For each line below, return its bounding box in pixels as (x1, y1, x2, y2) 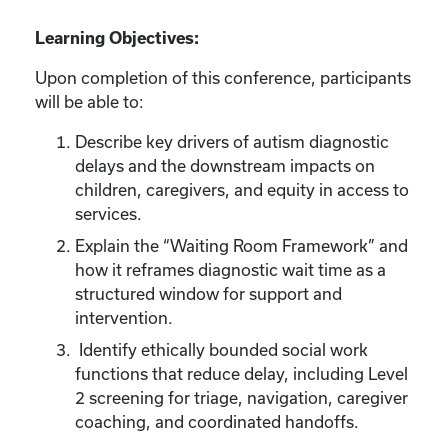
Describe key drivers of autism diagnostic (75, 131, 389, 151)
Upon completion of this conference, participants (35, 67, 411, 87)
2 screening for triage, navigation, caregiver (75, 387, 408, 407)
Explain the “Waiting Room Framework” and (75, 235, 408, 255)
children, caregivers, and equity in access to (75, 179, 409, 199)
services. (75, 203, 142, 223)
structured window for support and (75, 283, 342, 303)
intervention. (75, 307, 173, 327)
